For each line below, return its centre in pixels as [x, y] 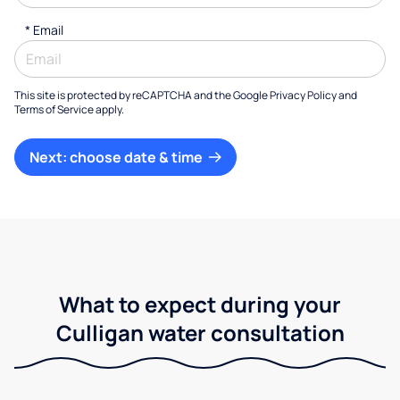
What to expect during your [200, 304]
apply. [109, 109]
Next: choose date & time [117, 157]
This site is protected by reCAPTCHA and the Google [142, 95]
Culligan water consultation [200, 333]
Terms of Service [54, 109]
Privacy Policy [303, 95]
